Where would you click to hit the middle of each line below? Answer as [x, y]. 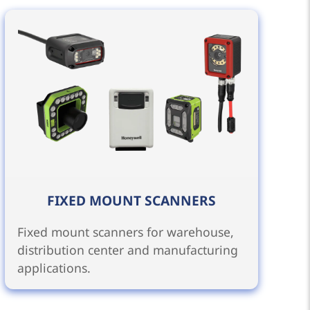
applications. [54, 267]
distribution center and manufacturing [128, 249]
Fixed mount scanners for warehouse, [126, 231]
